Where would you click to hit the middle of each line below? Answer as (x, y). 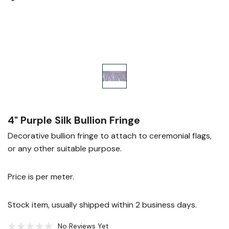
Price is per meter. (41, 177)
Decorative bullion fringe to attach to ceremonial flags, (110, 136)
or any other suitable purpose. (65, 148)
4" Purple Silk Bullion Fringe (74, 120)
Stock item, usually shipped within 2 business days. (102, 205)
